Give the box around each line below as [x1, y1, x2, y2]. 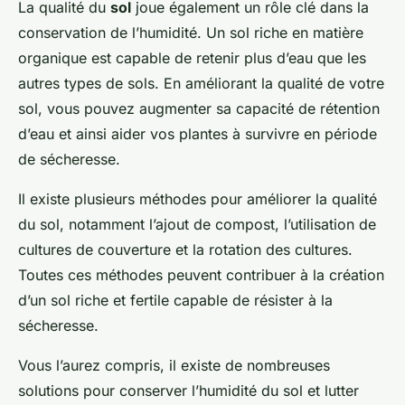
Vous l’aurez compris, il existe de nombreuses [18, 356, 330, 375]
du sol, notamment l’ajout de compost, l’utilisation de [18, 215, 376, 234]
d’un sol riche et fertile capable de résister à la [18, 291, 333, 310]
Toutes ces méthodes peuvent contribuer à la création [18, 266, 384, 285]
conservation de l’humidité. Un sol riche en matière [18, 24, 363, 42]
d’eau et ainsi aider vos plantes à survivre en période [18, 125, 377, 144]
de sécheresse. [18, 150, 120, 169]
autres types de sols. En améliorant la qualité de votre [18, 74, 384, 93]
